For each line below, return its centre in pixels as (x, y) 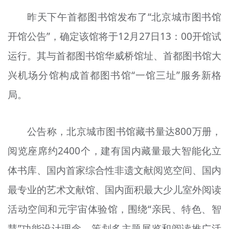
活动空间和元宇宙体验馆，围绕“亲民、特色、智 (114, 209)
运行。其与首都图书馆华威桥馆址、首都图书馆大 (114, 55)
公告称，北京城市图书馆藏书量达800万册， (124, 132)
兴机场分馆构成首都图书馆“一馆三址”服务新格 (114, 75)
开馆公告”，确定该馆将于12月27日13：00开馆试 (114, 36)
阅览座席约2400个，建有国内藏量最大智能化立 (114, 151)
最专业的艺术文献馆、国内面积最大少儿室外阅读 (114, 190)
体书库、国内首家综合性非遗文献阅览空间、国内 (114, 170)
